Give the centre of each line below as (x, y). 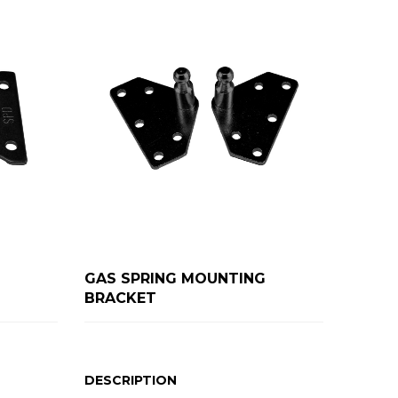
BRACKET (121, 298)
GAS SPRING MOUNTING (175, 278)
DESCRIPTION (131, 380)
